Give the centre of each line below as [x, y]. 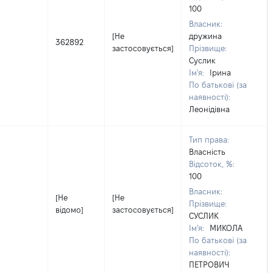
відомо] [69, 210]
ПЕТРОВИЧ [209, 264]
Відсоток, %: [212, 164]
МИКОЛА [226, 228]
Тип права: [209, 140]
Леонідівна [209, 109]
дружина [205, 36]
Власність [207, 152]
